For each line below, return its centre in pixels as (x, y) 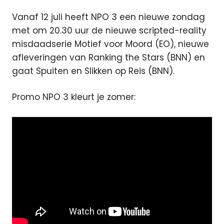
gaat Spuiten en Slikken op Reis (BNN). (93, 71)
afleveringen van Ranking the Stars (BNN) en (108, 57)
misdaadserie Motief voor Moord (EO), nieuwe (110, 44)
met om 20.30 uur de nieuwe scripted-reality (109, 30)
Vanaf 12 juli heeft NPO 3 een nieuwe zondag (108, 17)
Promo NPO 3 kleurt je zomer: (74, 97)
